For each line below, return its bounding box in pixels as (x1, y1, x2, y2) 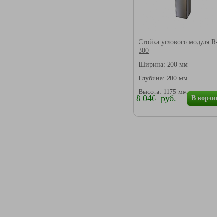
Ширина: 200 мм (139, 60, 188, 68)
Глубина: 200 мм (139, 74, 187, 82)
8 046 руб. (136, 93, 176, 103)
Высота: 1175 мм (139, 87, 187, 95)
